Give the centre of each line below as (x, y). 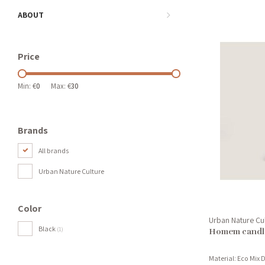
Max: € (61, 86)
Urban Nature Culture (71, 171)
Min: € (27, 86)
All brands (54, 151)
